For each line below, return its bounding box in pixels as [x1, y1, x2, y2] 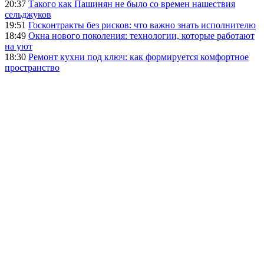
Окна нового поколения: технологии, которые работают [28, 30, 255, 41]
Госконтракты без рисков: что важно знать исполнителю [28, 19, 256, 30]
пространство [5, 62, 60, 72]
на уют [5, 41, 32, 51]
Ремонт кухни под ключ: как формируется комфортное [28, 51, 249, 62]
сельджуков [5, 9, 51, 19]
